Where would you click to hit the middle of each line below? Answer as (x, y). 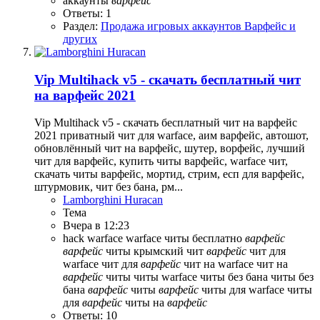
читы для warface (244, 290)
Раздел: (82, 26)
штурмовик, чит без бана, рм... (109, 187)
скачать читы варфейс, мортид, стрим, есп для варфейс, (169, 174)
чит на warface (220, 264)
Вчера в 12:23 (96, 226)
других (80, 39)
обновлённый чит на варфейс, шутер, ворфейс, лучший (170, 149)
